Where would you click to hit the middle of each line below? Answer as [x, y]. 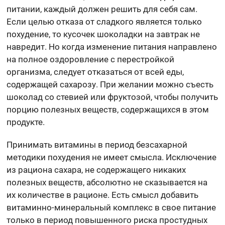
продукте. [26, 122]
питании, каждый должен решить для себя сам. [102, 9]
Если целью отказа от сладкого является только [104, 22]
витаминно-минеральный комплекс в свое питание [111, 208]
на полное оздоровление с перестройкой [91, 60]
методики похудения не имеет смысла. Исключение [112, 157]
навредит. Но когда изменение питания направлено [112, 47]
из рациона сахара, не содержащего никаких [96, 170]
